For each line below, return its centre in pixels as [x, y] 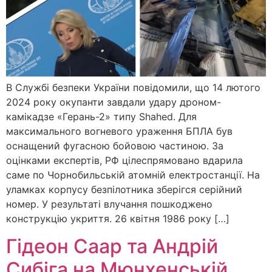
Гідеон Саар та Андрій [112, 246]
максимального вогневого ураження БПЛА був [119, 131]
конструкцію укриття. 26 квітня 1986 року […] [118, 219]
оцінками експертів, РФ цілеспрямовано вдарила [124, 161]
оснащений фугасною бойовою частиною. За [115, 146]
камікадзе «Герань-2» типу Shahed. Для [101, 117]
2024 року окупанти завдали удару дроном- [114, 102]
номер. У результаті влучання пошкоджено [109, 204]
